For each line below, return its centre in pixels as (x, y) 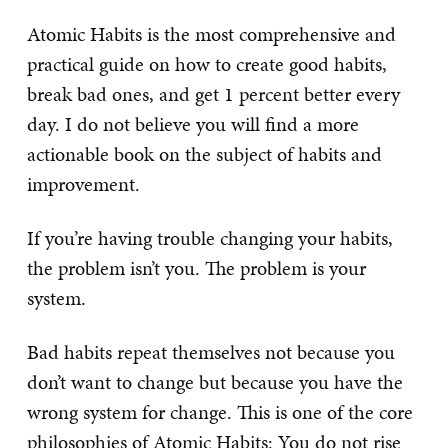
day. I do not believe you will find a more (193, 123)
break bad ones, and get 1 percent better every (213, 93)
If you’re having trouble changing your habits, (210, 237)
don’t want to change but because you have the (215, 381)
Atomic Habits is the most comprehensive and (211, 33)
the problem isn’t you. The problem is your (196, 267)
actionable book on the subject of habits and (204, 153)
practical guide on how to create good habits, (207, 63)
